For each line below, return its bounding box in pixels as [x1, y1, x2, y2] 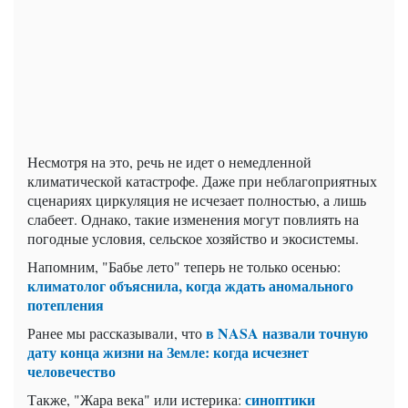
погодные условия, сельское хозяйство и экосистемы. [27, 228, 359, 248]
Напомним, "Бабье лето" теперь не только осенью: [27, 256, 341, 276]
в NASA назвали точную [206, 321, 368, 343]
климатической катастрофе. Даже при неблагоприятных [27, 170, 377, 190]
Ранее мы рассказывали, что [27, 322, 206, 342]
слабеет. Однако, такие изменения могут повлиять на [27, 209, 359, 229]
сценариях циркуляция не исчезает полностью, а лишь [27, 189, 366, 209]
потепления [27, 293, 104, 315]
